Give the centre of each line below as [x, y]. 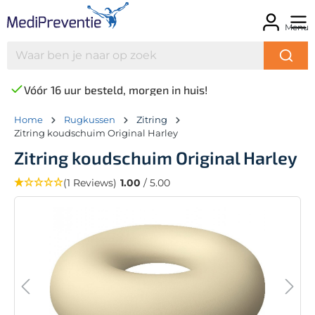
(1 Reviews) [90, 182]
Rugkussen [90, 119]
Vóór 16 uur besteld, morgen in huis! [116, 89]
